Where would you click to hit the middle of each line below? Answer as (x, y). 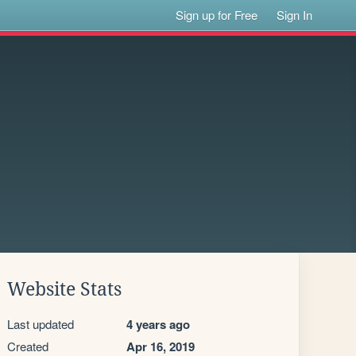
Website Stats (64, 289)
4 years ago (158, 324)
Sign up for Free (217, 15)
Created (28, 346)
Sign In (295, 15)
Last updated (41, 324)
